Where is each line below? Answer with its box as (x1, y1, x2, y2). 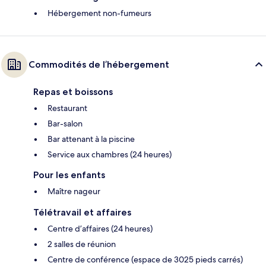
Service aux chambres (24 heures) (47, 148, 172, 160)
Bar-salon (47, 118, 83, 129)
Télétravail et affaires (33, 206, 131, 218)
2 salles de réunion (47, 238, 116, 249)
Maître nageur (47, 185, 100, 197)
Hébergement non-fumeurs (47, 7, 151, 18)
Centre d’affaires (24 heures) (47, 223, 153, 234)
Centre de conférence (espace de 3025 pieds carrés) (47, 254, 243, 265)
